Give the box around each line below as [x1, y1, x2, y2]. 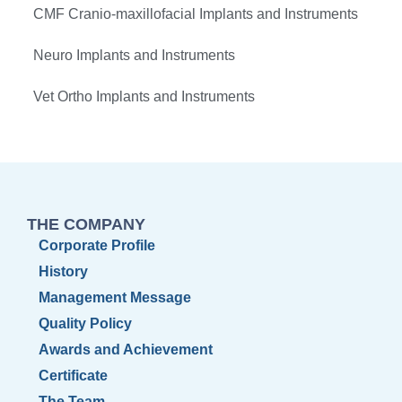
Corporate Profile [39, 238, 155, 254]
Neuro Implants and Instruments [33, 48, 235, 64]
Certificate [39, 368, 108, 384]
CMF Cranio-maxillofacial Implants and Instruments [33, 6, 358, 22]
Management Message [39, 290, 191, 306]
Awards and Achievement [39, 342, 213, 358]
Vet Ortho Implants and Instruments [33, 89, 255, 105]
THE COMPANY [27, 215, 145, 234]
